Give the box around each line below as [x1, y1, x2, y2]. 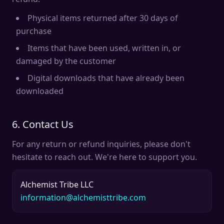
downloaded [16, 85, 63, 96]
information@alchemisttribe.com [20, 192, 146, 203]
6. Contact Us [12, 117, 73, 131]
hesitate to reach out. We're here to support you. [12, 151, 197, 162]
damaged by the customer [16, 55, 116, 66]
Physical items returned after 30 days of [27, 12, 178, 23]
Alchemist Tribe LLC [20, 179, 93, 190]
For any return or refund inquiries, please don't [12, 138, 190, 149]
